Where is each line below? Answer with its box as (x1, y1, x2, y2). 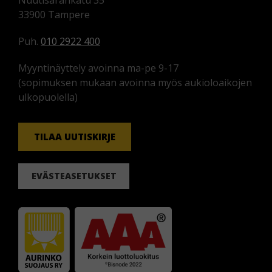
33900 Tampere (18, 8, 90, 22)
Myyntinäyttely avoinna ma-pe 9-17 (18, 61, 178, 75)
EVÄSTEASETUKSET (31, 170, 117, 182)
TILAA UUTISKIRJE (34, 131, 116, 143)
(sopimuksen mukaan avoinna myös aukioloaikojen (18, 76, 252, 90)
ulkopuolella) (18, 90, 78, 104)
